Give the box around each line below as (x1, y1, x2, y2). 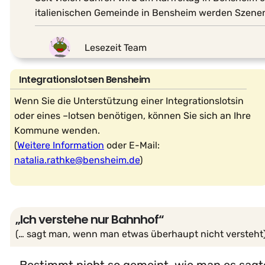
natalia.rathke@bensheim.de (14, 154, 140, 166)
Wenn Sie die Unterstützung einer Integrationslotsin (14, 95, 244, 107)
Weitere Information (17, 140, 105, 151)
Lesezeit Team (85, 41, 147, 53)
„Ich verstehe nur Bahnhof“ (15, 211, 164, 228)
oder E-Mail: (104, 140, 160, 151)
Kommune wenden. (14, 125, 101, 137)
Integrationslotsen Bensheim (19, 73, 150, 87)
